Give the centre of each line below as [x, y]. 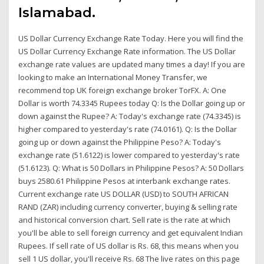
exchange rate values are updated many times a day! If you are [132, 64]
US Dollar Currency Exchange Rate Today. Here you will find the [131, 38]
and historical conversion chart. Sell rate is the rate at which [125, 220]
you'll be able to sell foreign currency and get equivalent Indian [131, 232]
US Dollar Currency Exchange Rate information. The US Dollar [127, 51]
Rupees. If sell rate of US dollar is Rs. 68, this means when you [129, 245]
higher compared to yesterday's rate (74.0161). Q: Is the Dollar [128, 129]
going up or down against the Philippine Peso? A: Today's [120, 142]
